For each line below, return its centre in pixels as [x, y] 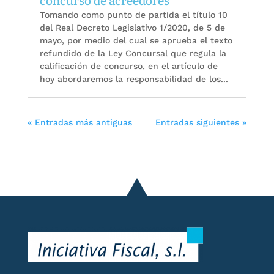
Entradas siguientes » [201, 123]
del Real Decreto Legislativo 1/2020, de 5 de [132, 28]
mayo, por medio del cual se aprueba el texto [136, 41]
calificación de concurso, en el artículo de [128, 66]
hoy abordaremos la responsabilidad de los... [134, 79]
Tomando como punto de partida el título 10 [133, 15]
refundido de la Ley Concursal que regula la [133, 54]
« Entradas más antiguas [80, 123]
